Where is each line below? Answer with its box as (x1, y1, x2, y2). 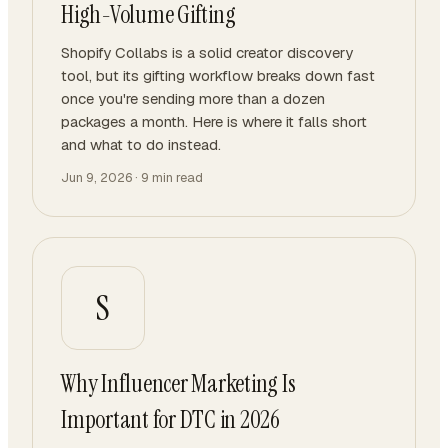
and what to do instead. (61, 135, 221, 154)
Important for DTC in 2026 (61, 404, 280, 435)
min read (149, 169, 203, 186)
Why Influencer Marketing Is (61, 368, 296, 399)
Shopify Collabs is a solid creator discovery (61, 43, 353, 62)
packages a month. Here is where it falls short (61, 112, 367, 131)
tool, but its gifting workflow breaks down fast (61, 66, 375, 85)
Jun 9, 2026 (61, 169, 132, 186)
